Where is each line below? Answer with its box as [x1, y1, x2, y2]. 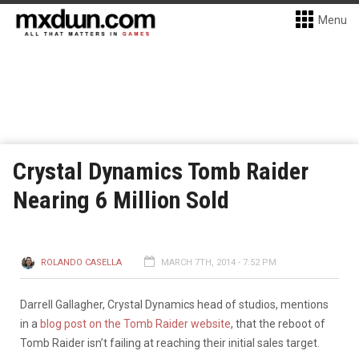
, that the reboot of [231, 317, 325, 330]
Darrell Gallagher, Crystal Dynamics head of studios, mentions [20, 298, 329, 311]
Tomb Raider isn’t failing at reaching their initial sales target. [20, 337, 320, 349]
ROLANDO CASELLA [41, 257, 122, 268]
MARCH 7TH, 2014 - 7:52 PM [161, 257, 276, 268]
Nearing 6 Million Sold [13, 186, 229, 214]
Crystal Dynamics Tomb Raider [13, 157, 309, 185]
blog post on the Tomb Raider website [40, 317, 231, 330]
